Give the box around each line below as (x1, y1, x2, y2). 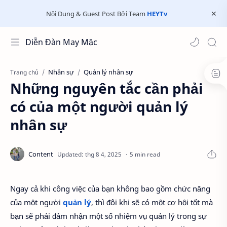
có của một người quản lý (10, 97, 188, 116)
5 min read (130, 149, 160, 159)
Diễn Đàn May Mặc (25, 36, 97, 48)
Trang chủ (10, 68, 39, 76)
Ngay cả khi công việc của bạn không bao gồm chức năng (10, 183, 210, 194)
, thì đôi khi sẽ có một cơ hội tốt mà (91, 197, 213, 207)
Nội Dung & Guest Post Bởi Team (46, 9, 147, 18)
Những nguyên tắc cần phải (10, 79, 203, 98)
